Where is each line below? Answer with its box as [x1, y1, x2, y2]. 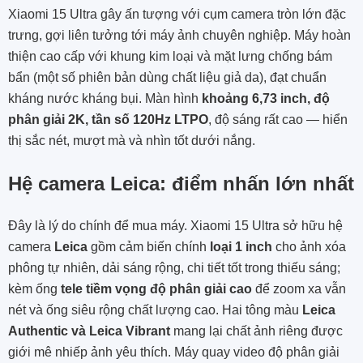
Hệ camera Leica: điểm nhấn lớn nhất [8, 173, 354, 195]
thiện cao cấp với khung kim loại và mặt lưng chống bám [8, 49, 332, 64]
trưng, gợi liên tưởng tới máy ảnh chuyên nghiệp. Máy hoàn [8, 28, 351, 43]
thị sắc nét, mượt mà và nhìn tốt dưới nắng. [8, 134, 255, 148]
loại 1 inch [210, 240, 272, 254]
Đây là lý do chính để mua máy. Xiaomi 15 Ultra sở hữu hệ [8, 219, 343, 233]
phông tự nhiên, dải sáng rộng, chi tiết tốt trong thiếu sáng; [8, 261, 340, 275]
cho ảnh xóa [272, 240, 346, 254]
